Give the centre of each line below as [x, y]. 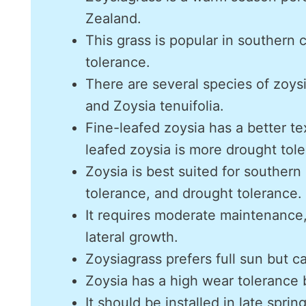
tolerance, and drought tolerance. [194, 193]
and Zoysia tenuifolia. [155, 106]
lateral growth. [132, 237]
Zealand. [113, 18]
